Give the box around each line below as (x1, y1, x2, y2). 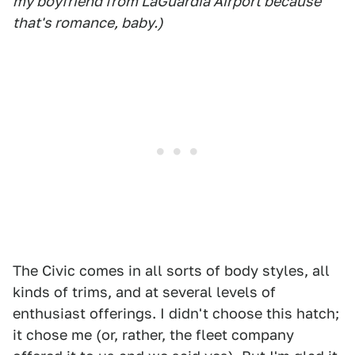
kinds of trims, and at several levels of (13, 284, 276, 301)
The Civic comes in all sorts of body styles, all (13, 262, 330, 280)
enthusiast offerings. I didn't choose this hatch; (13, 305, 339, 323)
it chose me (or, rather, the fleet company (13, 326, 294, 344)
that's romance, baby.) (13, 14, 163, 32)
